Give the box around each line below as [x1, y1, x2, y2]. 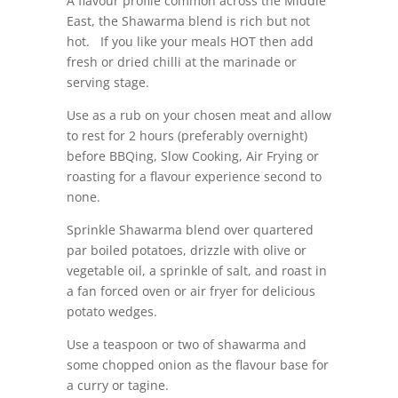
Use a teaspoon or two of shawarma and [66, 335, 306, 353]
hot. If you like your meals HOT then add [66, 32, 314, 50]
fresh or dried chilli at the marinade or [66, 52, 297, 70]
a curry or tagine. [66, 376, 169, 394]
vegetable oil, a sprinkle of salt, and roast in [66, 261, 327, 279]
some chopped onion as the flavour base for [66, 355, 329, 373]
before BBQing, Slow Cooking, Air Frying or [66, 147, 319, 164]
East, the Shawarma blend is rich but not [66, 12, 310, 29]
